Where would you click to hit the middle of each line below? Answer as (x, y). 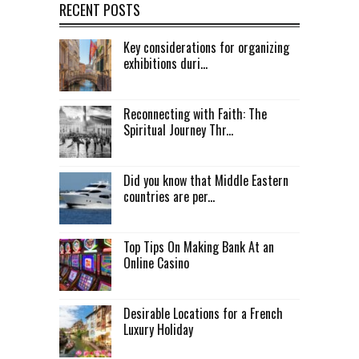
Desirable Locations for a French (203, 314)
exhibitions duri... (165, 64)
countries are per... (169, 197)
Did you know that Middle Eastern (206, 181)
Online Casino (156, 263)
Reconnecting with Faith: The (195, 114)
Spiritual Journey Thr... (178, 130)
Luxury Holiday (158, 330)
